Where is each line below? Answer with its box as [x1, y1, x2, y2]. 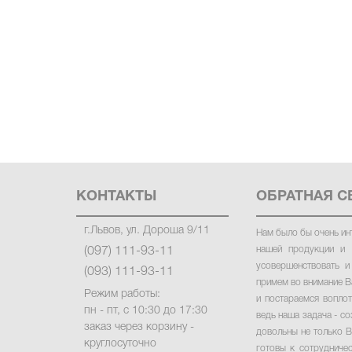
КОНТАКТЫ [76, 190, 156, 203]
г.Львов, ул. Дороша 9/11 [84, 225, 210, 236]
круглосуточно [84, 339, 156, 349]
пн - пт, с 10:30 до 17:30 [84, 306, 207, 316]
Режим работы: [84, 289, 160, 299]
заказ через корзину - [84, 322, 194, 332]
